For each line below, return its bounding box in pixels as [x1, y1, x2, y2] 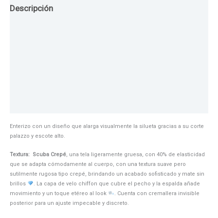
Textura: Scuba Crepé [10, 151, 66, 158]
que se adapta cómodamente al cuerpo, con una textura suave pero [10, 161, 186, 167]
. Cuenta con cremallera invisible [114, 190, 200, 197]
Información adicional [10, 96, 90, 107]
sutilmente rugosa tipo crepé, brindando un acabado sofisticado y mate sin [10, 170, 204, 177]
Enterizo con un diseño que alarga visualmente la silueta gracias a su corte [10, 123, 204, 130]
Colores [10, 73, 38, 83]
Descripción [10, 3, 53, 13]
